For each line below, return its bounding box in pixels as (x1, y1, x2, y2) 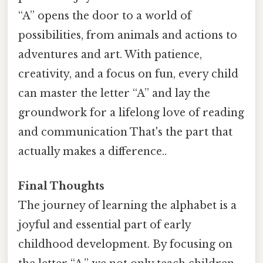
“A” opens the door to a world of (18, 9, 191, 23)
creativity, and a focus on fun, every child (18, 68, 238, 81)
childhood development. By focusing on (18, 238, 232, 251)
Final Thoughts (18, 180, 104, 193)
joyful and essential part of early (18, 218, 191, 232)
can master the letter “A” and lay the (18, 87, 210, 100)
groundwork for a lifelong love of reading (18, 106, 244, 120)
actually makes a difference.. (18, 145, 167, 159)
